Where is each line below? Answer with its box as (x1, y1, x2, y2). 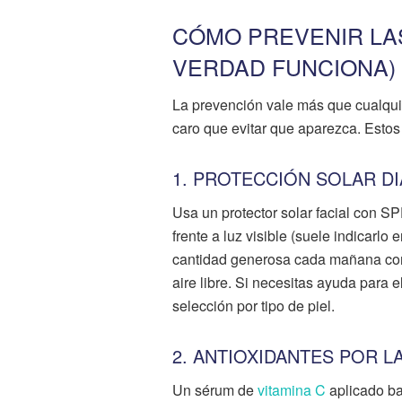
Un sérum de (172, 380, 258, 400)
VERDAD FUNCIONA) (172, 49, 396, 83)
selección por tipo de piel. (172, 295, 335, 316)
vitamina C (258, 380, 326, 400)
